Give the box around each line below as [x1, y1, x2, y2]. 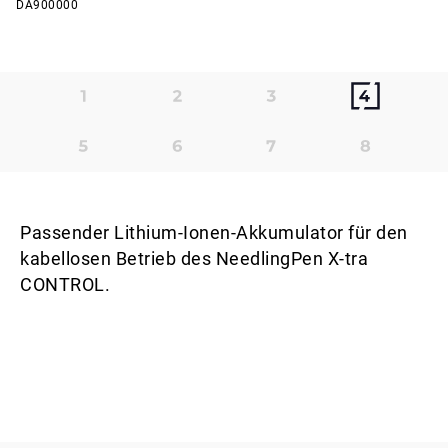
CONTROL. [20, 275, 110, 295]
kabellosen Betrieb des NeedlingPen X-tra [20, 249, 368, 269]
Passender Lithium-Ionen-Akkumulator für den [20, 223, 408, 243]
